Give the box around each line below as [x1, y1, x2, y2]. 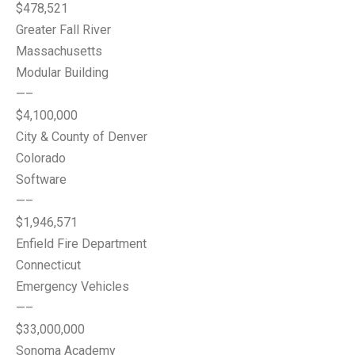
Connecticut [16, 258, 81, 273]
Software [16, 172, 67, 187]
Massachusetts [16, 44, 102, 59]
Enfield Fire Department [16, 236, 147, 251]
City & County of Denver [16, 129, 147, 144]
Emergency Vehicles [16, 279, 129, 294]
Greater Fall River [16, 22, 111, 37]
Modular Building [16, 65, 109, 80]
